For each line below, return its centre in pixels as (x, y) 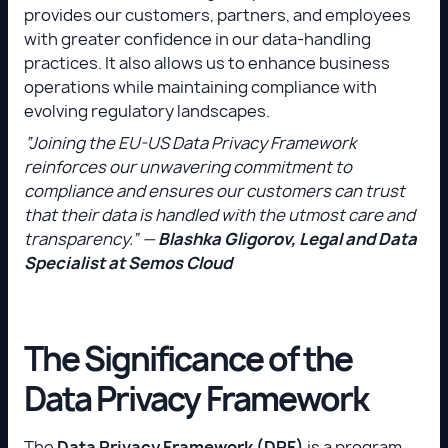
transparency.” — (91, 238)
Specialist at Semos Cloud (128, 262)
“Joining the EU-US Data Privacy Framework (190, 142)
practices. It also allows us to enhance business (207, 62)
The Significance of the (188, 358)
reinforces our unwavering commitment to (188, 166)
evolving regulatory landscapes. (148, 110)
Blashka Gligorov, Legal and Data (287, 238)
